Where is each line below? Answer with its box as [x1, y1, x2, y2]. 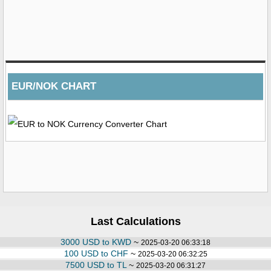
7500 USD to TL [65, 260, 126, 270]
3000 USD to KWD [60, 237, 131, 247]
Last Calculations [90, 215, 181, 227]
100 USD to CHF [64, 248, 128, 258]
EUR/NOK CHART [11, 80, 96, 92]
